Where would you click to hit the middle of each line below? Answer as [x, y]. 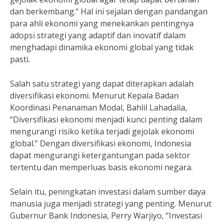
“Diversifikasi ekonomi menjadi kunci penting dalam [106, 119]
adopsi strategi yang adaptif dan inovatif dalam [98, 35]
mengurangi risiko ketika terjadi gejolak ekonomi [102, 131]
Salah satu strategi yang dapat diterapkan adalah [102, 84]
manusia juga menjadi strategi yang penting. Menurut [111, 204]
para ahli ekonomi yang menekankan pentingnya [102, 23]
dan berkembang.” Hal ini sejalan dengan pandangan [109, 11]
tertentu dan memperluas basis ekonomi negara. [101, 167]
